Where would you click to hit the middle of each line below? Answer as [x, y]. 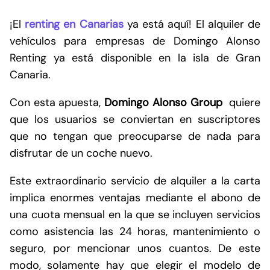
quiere [241, 102]
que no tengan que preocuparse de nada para [135, 136]
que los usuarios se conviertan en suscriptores [135, 119]
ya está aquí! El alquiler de [192, 24]
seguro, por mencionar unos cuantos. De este [135, 248]
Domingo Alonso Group [163, 102]
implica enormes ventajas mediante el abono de [135, 197]
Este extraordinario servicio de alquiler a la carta [135, 181]
